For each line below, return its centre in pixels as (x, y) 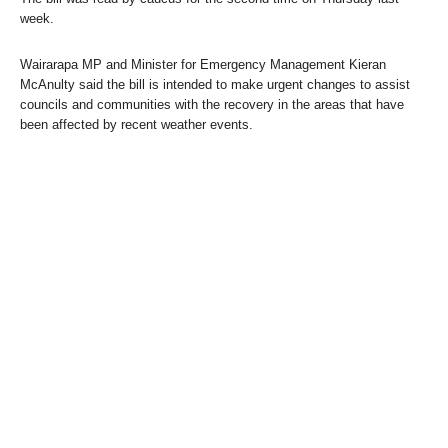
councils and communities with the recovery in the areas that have (212, 104)
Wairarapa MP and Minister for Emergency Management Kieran (203, 64)
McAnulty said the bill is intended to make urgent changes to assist (215, 84)
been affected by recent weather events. (136, 124)
